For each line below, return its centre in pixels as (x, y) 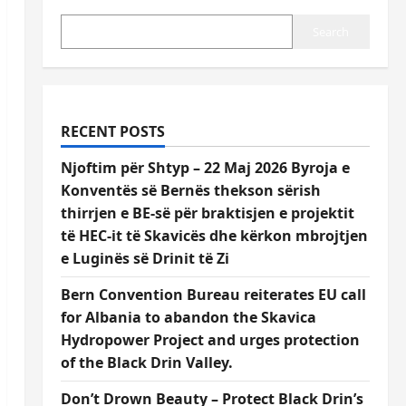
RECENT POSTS (112, 131)
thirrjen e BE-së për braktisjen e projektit (207, 213)
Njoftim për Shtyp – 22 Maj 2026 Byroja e (205, 168)
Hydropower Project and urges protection (210, 340)
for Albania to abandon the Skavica (188, 317)
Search (331, 32)
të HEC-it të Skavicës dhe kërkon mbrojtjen (214, 236)
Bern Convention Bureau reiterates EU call (213, 295)
